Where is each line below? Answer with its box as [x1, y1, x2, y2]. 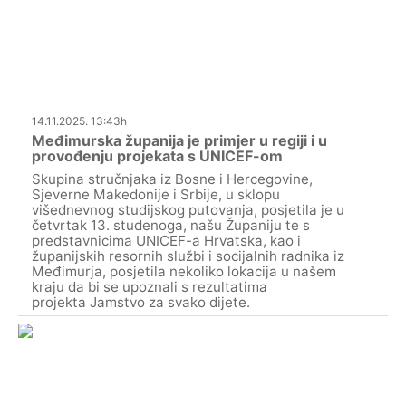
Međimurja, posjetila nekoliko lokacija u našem [32, 262, 336, 280]
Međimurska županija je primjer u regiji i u [32, 130, 327, 150]
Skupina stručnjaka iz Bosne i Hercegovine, [32, 169, 313, 188]
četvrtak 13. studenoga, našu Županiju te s [32, 216, 310, 234]
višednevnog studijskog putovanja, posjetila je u [32, 200, 344, 218]
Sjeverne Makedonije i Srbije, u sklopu [32, 185, 280, 203]
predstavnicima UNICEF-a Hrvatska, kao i [32, 231, 301, 249]
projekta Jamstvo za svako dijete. [32, 293, 250, 311]
